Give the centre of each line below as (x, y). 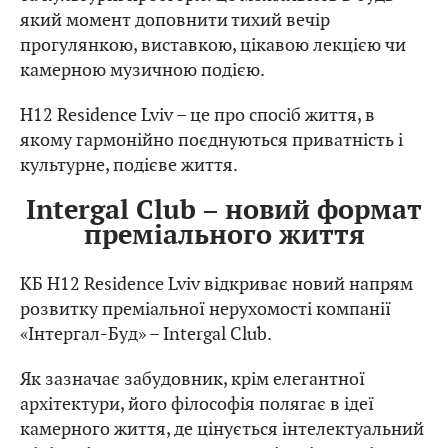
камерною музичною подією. (142, 69)
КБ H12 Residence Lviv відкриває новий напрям (216, 284)
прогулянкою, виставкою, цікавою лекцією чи (213, 44)
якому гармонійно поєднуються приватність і (211, 139)
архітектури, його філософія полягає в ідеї (197, 404)
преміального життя (224, 235)
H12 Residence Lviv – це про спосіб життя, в (197, 114)
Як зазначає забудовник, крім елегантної (192, 379)
